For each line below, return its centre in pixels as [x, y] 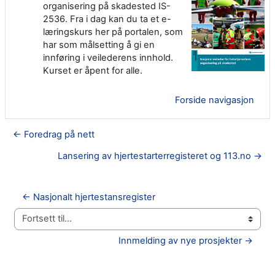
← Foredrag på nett [54, 134]
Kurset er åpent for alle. [93, 70]
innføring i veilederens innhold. [108, 57]
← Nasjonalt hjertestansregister [89, 197]
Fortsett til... [38, 224]
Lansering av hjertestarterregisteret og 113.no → [160, 156]
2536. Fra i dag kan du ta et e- [107, 19]
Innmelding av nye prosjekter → [186, 240]
